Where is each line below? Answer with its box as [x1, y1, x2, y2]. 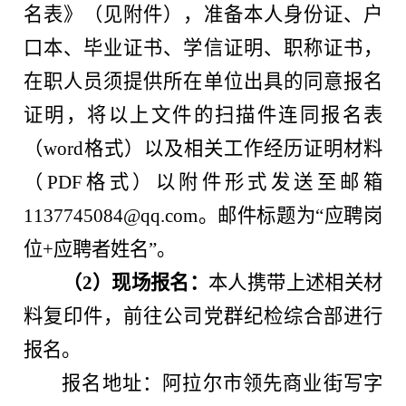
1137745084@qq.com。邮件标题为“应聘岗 [24, 204, 382, 227]
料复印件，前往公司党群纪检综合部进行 [24, 304, 382, 327]
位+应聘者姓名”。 [24, 237, 177, 260]
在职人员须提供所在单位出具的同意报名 [24, 70, 382, 92]
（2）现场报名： [63, 271, 209, 294]
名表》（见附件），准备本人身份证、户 [24, 3, 382, 25]
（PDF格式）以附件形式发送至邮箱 [24, 170, 382, 193]
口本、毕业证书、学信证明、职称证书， [24, 36, 382, 59]
